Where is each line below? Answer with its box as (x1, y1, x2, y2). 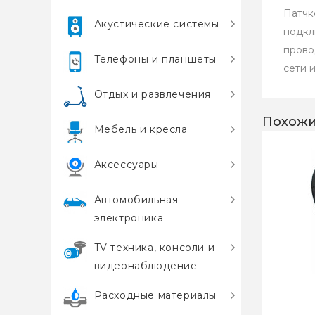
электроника (94, 212, 164, 224)
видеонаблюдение (94, 259, 198, 272)
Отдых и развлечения (94, 88, 212, 101)
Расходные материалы (94, 289, 217, 302)
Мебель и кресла (94, 123, 188, 136)
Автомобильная (94, 193, 179, 206)
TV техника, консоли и (94, 241, 215, 254)
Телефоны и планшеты (94, 53, 217, 65)
